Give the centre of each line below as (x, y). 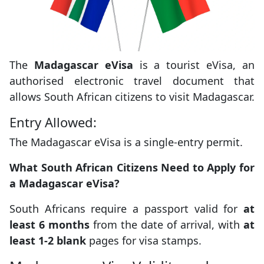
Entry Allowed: (53, 122)
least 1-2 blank (48, 240)
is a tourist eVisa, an (194, 65)
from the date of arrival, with (166, 224)
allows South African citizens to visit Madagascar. (132, 96)
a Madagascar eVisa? (65, 183)
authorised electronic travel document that (132, 80)
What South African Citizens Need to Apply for (132, 167)
